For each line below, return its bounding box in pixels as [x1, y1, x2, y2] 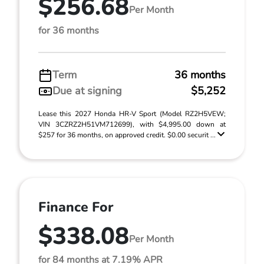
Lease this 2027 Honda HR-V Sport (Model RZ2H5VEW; [38, 109, 226, 118]
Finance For [38, 198, 113, 216]
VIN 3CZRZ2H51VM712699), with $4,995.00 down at [38, 120, 226, 129]
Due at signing [52, 84, 122, 98]
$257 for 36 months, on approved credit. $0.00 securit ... [38, 130, 217, 140]
